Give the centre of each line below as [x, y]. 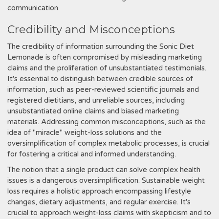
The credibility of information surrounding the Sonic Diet [101, 46]
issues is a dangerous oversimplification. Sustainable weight [106, 180]
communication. [33, 8]
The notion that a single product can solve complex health [104, 170]
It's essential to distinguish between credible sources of [100, 79]
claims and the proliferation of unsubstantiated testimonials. [107, 68]
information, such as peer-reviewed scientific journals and [103, 89]
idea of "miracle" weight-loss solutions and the [85, 132]
